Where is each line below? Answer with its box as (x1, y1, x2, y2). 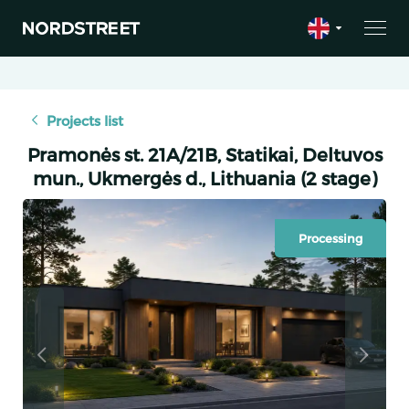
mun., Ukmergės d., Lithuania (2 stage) (32, 166, 377, 189)
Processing (299, 230, 362, 246)
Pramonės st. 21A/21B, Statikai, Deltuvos (26, 142, 383, 165)
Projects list (47, 111, 123, 129)
